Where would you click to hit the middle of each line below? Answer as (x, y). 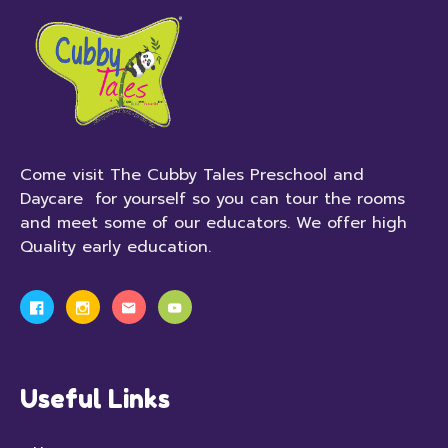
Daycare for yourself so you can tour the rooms (212, 198)
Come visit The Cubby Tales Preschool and (192, 174)
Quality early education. (115, 246)
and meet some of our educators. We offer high (213, 222)
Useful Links (95, 398)
